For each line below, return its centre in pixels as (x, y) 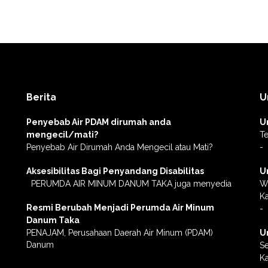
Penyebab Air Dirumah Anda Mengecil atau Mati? (120, 147)
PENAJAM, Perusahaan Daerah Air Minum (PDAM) (120, 232)
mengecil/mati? (62, 134)
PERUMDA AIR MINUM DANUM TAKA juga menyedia (129, 183)
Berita (41, 97)
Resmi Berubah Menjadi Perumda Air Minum (120, 207)
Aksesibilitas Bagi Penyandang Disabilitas (115, 171)
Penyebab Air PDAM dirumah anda (99, 122)
